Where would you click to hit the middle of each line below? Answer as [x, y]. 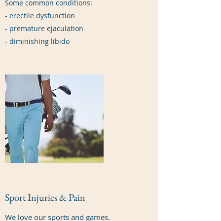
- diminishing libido [37, 41]
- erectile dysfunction [40, 16]
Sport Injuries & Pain [45, 197]
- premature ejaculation [44, 28]
